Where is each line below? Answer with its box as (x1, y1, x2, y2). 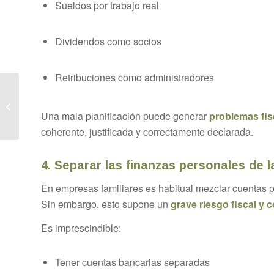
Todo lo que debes (21, 83, 86, 94)
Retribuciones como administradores (55, 70, 214, 85)
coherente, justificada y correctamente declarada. (41, 124, 253, 139)
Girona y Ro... (21, 121, 71, 133)
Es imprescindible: (41, 221, 121, 235)
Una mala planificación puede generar (41, 108, 209, 123)
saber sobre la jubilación (21, 95, 107, 107)
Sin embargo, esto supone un (41, 196, 171, 211)
